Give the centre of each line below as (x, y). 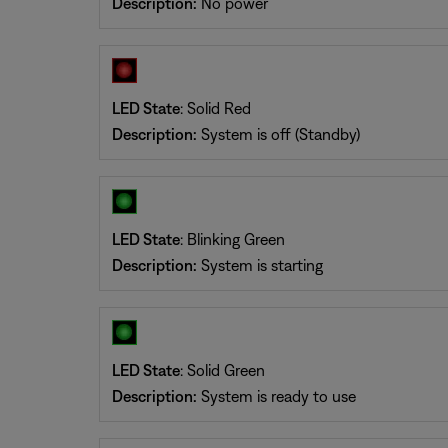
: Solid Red (215, 108)
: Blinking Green (232, 239)
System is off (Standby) (278, 134)
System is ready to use (276, 396)
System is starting (259, 265)
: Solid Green (222, 370)
